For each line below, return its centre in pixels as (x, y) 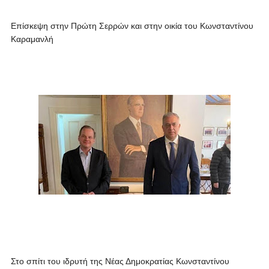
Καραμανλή (32, 39)
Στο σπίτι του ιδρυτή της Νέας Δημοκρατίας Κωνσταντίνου (120, 261)
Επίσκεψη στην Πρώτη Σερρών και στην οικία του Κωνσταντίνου (132, 26)
